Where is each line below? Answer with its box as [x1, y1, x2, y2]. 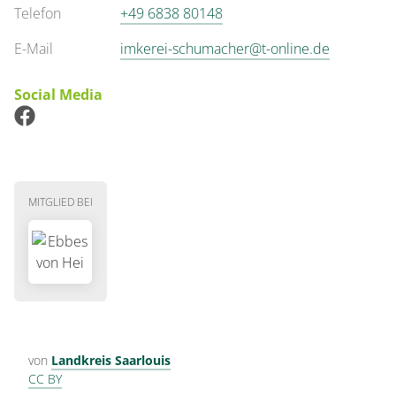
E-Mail [14, 39, 53, 58]
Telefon [14, 4, 61, 23]
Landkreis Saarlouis [51, 352, 171, 369]
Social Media [14, 85, 103, 104]
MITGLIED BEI [28, 194, 93, 209]
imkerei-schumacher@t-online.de [120, 39, 330, 58]
